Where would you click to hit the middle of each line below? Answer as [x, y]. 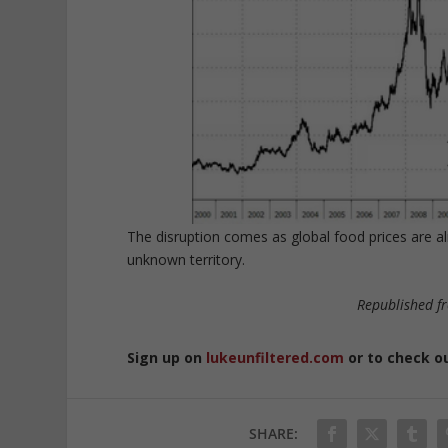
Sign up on [167, 358]
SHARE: [274, 434]
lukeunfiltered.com [275, 358]
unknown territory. [186, 259]
